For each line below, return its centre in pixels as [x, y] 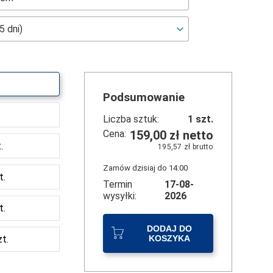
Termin [118, 184]
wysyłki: [120, 196]
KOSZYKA [169, 238]
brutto [202, 147]
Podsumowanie [144, 97]
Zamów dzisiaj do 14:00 [146, 168]
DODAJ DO [169, 229]
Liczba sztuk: [131, 119]
